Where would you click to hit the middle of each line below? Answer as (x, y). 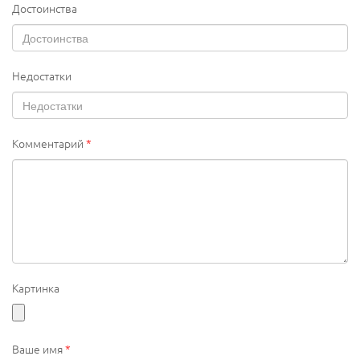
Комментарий (49, 143)
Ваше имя (39, 349)
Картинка (36, 288)
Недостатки (42, 76)
